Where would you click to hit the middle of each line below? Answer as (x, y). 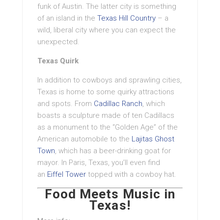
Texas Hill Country (126, 18)
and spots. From (66, 104)
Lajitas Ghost (153, 139)
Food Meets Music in (110, 194)
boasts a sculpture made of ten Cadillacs (106, 116)
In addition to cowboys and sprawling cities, (110, 80)
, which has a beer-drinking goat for (113, 151)
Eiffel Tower (67, 175)
